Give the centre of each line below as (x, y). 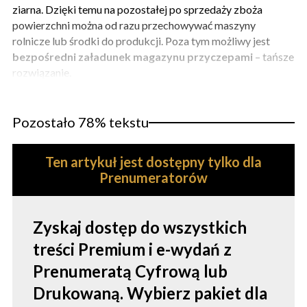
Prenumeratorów (153, 178)
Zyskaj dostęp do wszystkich (140, 228)
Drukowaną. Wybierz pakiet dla (150, 293)
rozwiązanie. (42, 73)
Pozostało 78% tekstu (81, 122)
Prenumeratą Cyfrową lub (130, 271)
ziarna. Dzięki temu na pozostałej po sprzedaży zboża (137, 10)
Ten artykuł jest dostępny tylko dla (153, 162)
